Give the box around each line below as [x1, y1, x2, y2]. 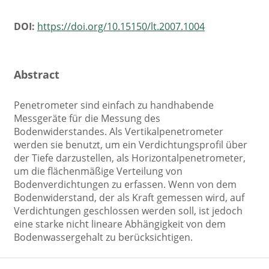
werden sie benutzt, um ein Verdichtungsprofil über [13, 138, 247, 151]
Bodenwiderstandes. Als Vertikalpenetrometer [13, 124, 223, 138]
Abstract [13, 66, 59, 82]
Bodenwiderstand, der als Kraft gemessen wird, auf [13, 190, 244, 204]
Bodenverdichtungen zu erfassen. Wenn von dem [13, 177, 237, 191]
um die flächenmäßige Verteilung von [13, 164, 183, 178]
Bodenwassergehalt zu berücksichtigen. [13, 230, 193, 244]
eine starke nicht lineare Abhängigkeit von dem [13, 217, 226, 231]
